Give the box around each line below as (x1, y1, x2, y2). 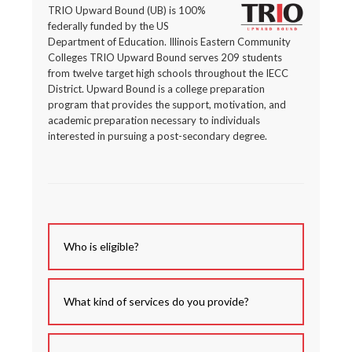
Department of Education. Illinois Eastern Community (48, 35, 291, 48)
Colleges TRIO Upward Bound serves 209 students (48, 51, 283, 64)
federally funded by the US (48, 20, 170, 32)
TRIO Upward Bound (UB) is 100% (48, 4, 207, 16)
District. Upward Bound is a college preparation (48, 82, 266, 95)
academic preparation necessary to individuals (48, 114, 261, 126)
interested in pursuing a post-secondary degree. (48, 130, 268, 142)
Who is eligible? (64, 240, 140, 253)
